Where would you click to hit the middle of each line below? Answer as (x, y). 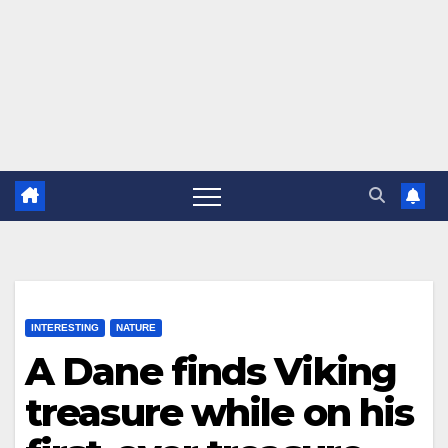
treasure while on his (219, 412)
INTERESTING (65, 327)
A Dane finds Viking (210, 371)
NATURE (136, 327)
